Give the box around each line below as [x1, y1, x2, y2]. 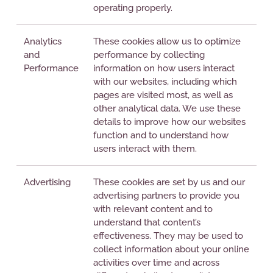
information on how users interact [93, 63, 235, 74]
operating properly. [93, 2, 172, 13]
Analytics [24, 36, 62, 47]
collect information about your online [93, 244, 249, 255]
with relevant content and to [93, 204, 213, 214]
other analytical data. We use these [93, 103, 241, 114]
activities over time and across [93, 257, 219, 268]
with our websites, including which [93, 76, 237, 87]
